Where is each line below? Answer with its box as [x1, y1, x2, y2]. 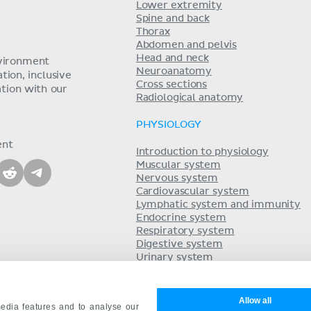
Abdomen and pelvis [135, 40, 237, 50]
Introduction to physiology [135, 147, 269, 157]
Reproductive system [135, 279, 244, 289]
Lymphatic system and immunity [135, 200, 301, 210]
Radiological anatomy [135, 93, 244, 103]
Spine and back [135, 14, 210, 24]
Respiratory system [135, 226, 235, 236]
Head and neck [135, 53, 209, 63]
